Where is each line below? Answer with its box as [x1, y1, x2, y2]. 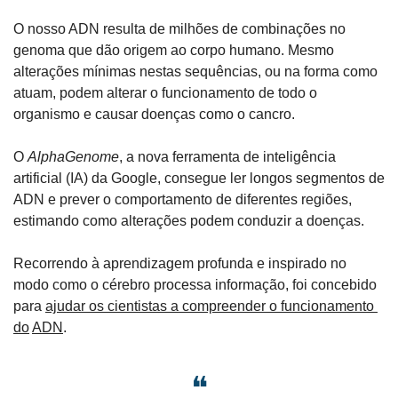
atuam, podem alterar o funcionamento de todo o [13, 85, 317, 101]
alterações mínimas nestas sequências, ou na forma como [13, 64, 378, 80]
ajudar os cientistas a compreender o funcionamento [45, 298, 374, 314]
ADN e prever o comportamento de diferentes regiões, [13, 192, 352, 208]
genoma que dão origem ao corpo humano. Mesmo [13, 43, 334, 59]
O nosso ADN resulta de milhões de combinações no [13, 21, 346, 37]
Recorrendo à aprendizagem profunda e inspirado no [13, 256, 346, 272]
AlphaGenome [28, 149, 119, 165]
